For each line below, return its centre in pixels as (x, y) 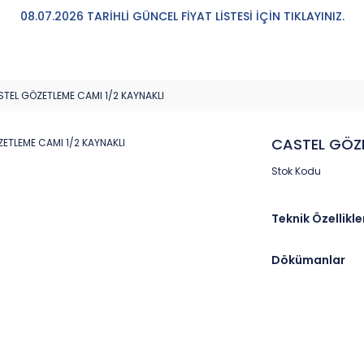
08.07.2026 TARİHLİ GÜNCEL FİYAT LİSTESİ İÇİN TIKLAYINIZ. (182, 16)
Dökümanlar (308, 260)
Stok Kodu (296, 171)
